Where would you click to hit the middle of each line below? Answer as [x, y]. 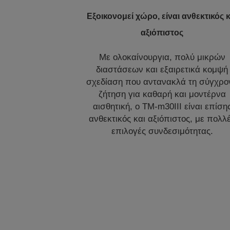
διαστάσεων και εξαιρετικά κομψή [162, 69]
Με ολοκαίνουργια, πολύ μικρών [162, 57]
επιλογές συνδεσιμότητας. [162, 131]
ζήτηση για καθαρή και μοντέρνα [162, 94]
